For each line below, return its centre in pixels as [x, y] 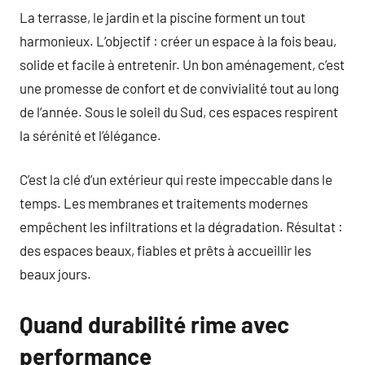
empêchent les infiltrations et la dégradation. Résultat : [181, 226]
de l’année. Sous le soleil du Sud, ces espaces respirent [179, 111]
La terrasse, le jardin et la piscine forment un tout [163, 17]
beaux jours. [55, 274]
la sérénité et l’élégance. [90, 135]
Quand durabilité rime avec [154, 324]
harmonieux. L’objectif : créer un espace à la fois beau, [178, 40]
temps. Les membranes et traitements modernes [164, 203]
